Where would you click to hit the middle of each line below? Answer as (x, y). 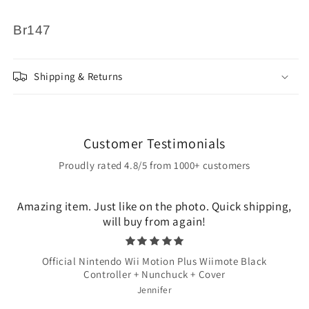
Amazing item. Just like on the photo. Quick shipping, (154, 206)
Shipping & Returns (78, 76)
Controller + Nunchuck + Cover (154, 274)
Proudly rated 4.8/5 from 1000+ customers (154, 165)
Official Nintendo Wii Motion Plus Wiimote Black (154, 261)
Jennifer (154, 289)
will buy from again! (154, 221)
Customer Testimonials (154, 143)
